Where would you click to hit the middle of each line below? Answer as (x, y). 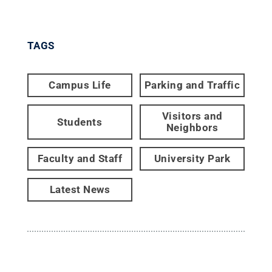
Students (80, 122)
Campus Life (80, 85)
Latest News (80, 189)
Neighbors (192, 127)
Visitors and (192, 116)
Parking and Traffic (192, 85)
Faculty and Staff (80, 158)
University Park (192, 158)
